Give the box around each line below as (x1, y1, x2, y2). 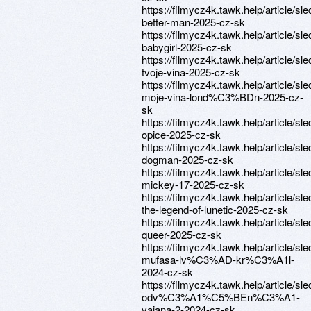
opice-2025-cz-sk (142, 127, 221, 142)
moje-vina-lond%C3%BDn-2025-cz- (142, 90, 303, 104)
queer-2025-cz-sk (142, 227, 221, 242)
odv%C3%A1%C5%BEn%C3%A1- (142, 289, 300, 304)
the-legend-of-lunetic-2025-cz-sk (142, 202, 288, 217)
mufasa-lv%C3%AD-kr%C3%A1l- (142, 252, 294, 267)
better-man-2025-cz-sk (142, 15, 245, 29)
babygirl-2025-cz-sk (142, 40, 232, 54)
